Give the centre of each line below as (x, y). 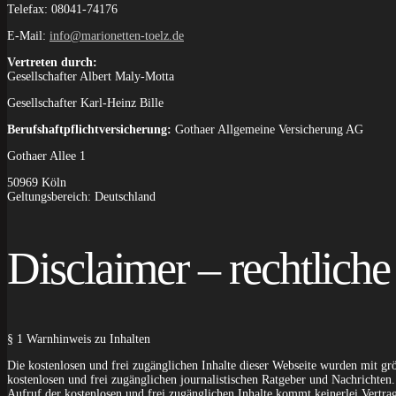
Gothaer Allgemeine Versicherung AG (269, 129)
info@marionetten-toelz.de (117, 35)
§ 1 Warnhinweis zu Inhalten (79, 339)
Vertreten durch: (52, 62)
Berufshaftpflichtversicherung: (91, 129)
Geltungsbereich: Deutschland (81, 196)
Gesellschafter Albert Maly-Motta (91, 76)
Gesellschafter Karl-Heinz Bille (85, 103)
